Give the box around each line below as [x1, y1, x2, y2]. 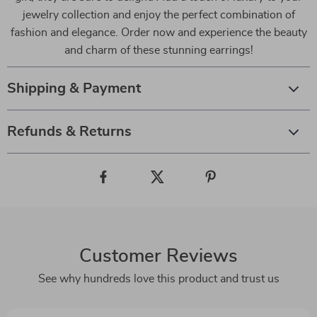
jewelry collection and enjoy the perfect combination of [22, 9, 295, 21]
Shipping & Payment [7, 81, 141, 96]
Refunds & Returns [7, 125, 132, 139]
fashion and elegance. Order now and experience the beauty [10, 27, 307, 38]
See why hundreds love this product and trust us [38, 273, 279, 284]
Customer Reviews [79, 247, 238, 265]
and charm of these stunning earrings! [64, 45, 253, 56]
